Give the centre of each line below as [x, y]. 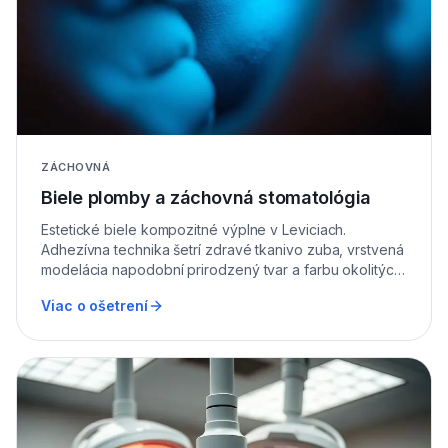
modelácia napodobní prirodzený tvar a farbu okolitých [221, 270]
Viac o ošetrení [94, 306]
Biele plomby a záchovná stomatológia [206, 198]
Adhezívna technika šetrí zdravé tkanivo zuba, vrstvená [222, 250]
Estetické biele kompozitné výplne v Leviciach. [194, 230]
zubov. [63, 290]
